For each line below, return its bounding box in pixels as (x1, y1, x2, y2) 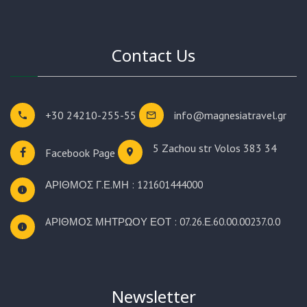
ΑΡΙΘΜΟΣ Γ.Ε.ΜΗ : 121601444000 (45, 177, 203, 191)
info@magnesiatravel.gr (174, 108, 286, 122)
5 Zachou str (153, 140, 214, 155)
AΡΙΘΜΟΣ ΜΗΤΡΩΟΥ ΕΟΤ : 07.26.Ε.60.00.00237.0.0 (45, 214, 280, 228)
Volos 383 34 (214, 140, 277, 155)
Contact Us (112, 43, 195, 66)
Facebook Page (45, 145, 115, 160)
